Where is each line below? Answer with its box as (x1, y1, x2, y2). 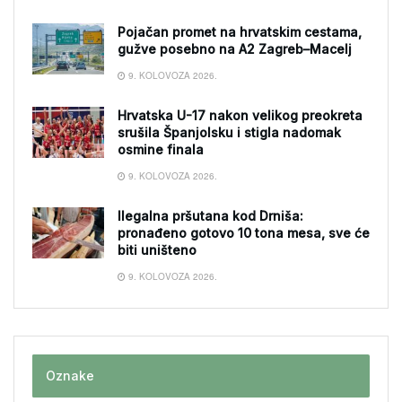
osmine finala (118, 142, 204, 158)
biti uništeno (118, 242, 197, 258)
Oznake (46, 368, 94, 384)
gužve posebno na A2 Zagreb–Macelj (118, 41, 352, 57)
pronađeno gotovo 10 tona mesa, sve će (118, 225, 370, 241)
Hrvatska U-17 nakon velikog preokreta (118, 108, 363, 124)
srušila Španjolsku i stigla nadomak (118, 125, 341, 141)
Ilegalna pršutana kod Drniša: (118, 208, 303, 224)
